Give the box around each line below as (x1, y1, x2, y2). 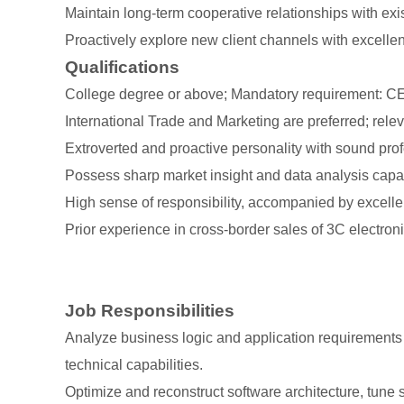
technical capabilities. (65, 357, 203, 372)
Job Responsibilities (65, 301, 234, 320)
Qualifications (65, 58, 179, 77)
